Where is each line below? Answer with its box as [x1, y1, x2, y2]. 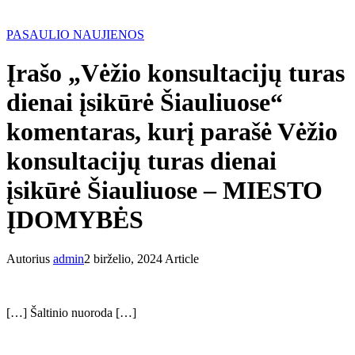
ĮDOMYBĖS [6, 205, 143, 235]
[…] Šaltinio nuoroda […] [6, 305, 136, 319]
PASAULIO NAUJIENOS [6, 27, 144, 41]
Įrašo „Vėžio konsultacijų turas [6, 59, 345, 88]
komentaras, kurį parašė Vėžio [6, 117, 338, 147]
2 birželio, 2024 [84, 251, 162, 265]
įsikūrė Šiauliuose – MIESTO [6, 176, 323, 205]
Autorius [6, 251, 53, 265]
